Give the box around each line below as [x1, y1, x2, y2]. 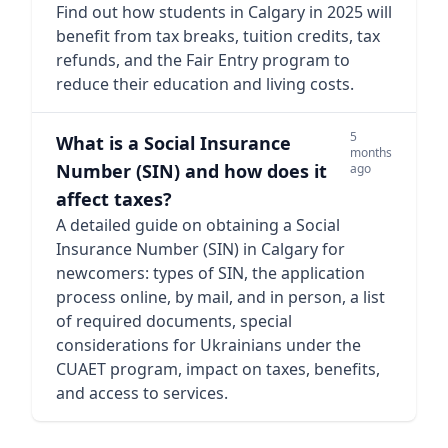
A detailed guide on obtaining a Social [56, 214, 340, 236]
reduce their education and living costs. [56, 73, 354, 95]
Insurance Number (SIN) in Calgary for [56, 238, 345, 260]
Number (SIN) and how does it [56, 159, 327, 183]
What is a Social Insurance [56, 131, 291, 155]
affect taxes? [56, 187, 172, 211]
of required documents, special [56, 310, 292, 332]
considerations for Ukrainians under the [56, 334, 361, 356]
